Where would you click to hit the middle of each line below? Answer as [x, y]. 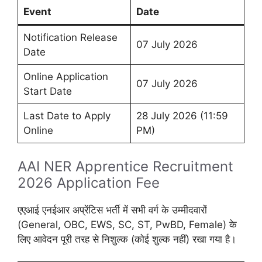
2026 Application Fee [89, 182]
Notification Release [70, 38]
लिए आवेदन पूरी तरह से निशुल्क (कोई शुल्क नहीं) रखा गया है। [127, 239]
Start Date [47, 92]
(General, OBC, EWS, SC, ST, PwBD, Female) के [127, 224]
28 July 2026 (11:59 [182, 116]
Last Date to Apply [67, 116]
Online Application [65, 77]
